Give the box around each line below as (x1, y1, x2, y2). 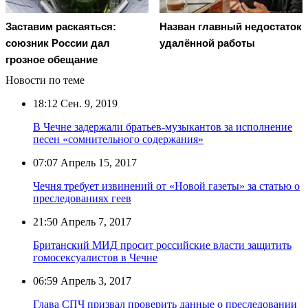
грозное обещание (5, 53, 98, 65)
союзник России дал (5, 36, 110, 49)
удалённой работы (159, 36, 255, 49)
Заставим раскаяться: (5, 20, 116, 32)
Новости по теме (5, 74, 85, 86)
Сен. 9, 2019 (58, 97, 118, 109)
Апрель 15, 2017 (58, 156, 137, 168)
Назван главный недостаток (159, 20, 302, 32)
